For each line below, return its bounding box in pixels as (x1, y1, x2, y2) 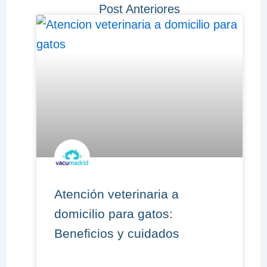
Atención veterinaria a (54, 187, 179, 201)
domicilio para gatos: (54, 207, 173, 221)
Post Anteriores (99, 2, 180, 15)
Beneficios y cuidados (54, 226, 179, 241)
